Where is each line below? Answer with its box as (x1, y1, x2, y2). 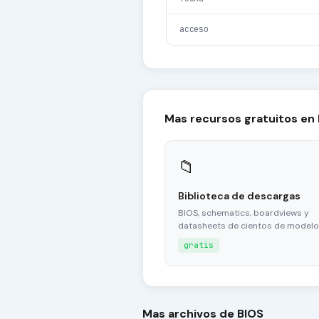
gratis (184, 240, 214, 251)
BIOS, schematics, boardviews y (178, 207, 309, 219)
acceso (179, 23, 209, 36)
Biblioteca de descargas (178, 189, 300, 203)
